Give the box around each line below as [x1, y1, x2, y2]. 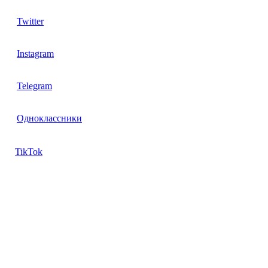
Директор [5, 247, 47, 258]
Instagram [17, 48, 54, 59]
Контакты [5, 221, 57, 234]
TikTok [15, 146, 42, 157]
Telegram [17, 80, 52, 91]
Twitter [17, 16, 44, 26]
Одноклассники [17, 112, 82, 123]
